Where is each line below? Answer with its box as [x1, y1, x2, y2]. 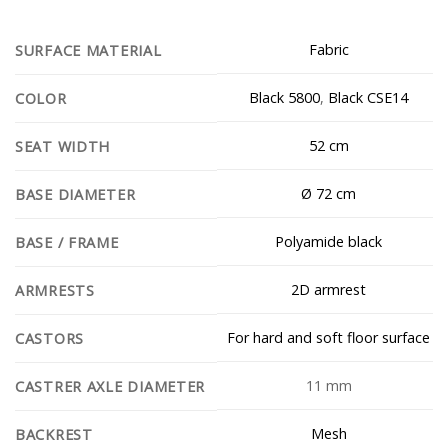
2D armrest [291, 280, 367, 300]
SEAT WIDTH [15, 136, 111, 156]
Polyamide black [275, 232, 383, 252]
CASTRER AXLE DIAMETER [15, 376, 206, 396]
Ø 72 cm [301, 184, 357, 204]
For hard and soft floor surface [227, 328, 431, 348]
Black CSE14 [328, 88, 409, 108]
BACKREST [15, 424, 93, 444]
